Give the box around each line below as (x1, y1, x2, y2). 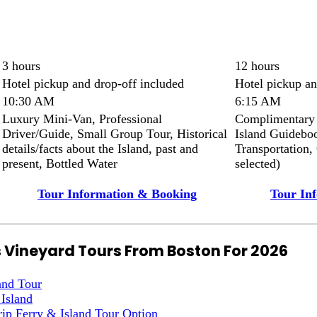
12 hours (235, 58, 279, 73)
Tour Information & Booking (38, 186, 197, 201)
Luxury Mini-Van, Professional (2, 111, 162, 126)
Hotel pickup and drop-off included (2, 76, 184, 91)
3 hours (2, 58, 40, 73)
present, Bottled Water (2, 156, 117, 171)
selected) (235, 156, 280, 171)
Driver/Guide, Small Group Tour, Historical (2, 126, 227, 141)
